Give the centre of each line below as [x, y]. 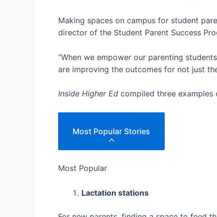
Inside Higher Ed [88, 94]
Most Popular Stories [111, 131]
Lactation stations [115, 193]
